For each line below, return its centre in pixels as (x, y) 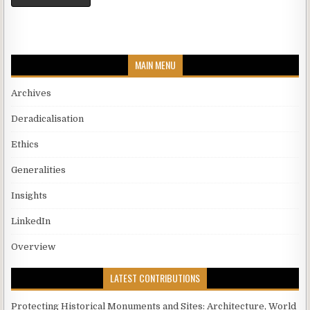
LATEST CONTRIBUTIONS (155, 278)
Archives (31, 93)
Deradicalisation (48, 119)
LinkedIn (31, 221)
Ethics (25, 145)
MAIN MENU (155, 65)
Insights (29, 196)
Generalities (39, 170)
